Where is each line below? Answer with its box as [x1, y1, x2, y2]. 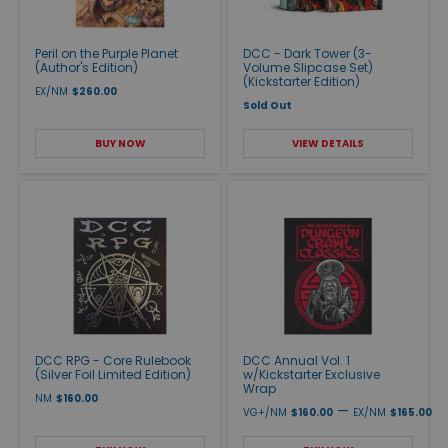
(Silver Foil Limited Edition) [35, 365, 191, 383]
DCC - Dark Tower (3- [243, 44, 372, 62]
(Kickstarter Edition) [243, 72, 360, 90]
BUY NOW [94, 135, 146, 151]
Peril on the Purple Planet [35, 44, 178, 62]
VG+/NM [243, 404, 287, 420]
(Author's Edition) [35, 58, 138, 76]
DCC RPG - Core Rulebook [35, 351, 191, 369]
